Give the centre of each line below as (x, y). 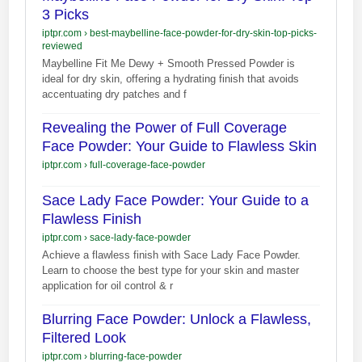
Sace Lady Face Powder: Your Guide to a (176, 200)
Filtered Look (84, 337)
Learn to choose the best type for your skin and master (171, 270)
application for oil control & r (108, 285)
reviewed (63, 46)
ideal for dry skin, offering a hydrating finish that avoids (171, 78)
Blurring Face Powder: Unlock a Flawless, (177, 319)
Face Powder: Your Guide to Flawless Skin (180, 146)
